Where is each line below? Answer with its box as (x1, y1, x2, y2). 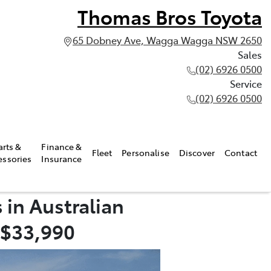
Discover (178, 146, 215, 158)
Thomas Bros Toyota (77, 3, 262, 30)
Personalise (122, 146, 169, 158)
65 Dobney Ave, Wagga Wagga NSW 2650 (73, 33, 262, 47)
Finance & (41, 140, 82, 152)
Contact (224, 146, 257, 158)
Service (230, 77, 262, 90)
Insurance (41, 152, 82, 165)
